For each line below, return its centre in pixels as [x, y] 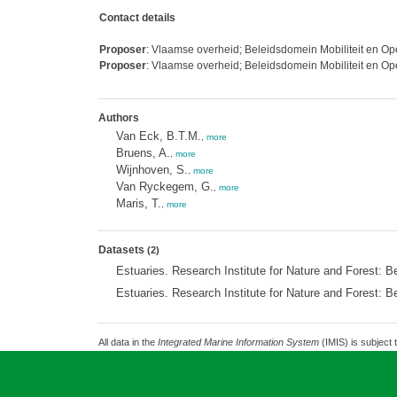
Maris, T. [138, 203]
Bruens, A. [143, 153]
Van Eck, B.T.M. [158, 136]
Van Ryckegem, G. [164, 187]
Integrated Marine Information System [238, 342]
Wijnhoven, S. [152, 170]
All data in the [128, 342]
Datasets [122, 250]
